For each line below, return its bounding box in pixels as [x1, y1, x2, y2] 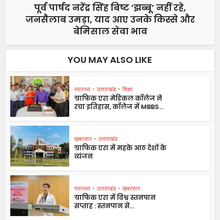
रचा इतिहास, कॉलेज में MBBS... [74, 102, 164, 111]
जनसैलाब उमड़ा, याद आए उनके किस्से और [25, 13, 195, 26]
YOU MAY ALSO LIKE [68, 53, 152, 66]
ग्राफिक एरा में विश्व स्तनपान [74, 192, 156, 202]
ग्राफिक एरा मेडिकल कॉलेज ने [74, 93, 163, 103]
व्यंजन [74, 151, 93, 161]
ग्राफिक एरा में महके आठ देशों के [74, 143, 167, 153]
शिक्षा [122, 84, 133, 93]
